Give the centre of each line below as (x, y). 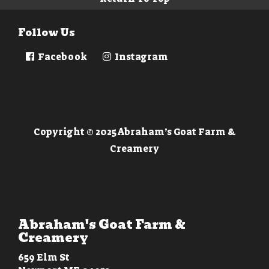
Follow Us (47, 33)
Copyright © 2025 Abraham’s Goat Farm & (134, 132)
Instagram (141, 57)
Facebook (62, 57)
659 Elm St (44, 258)
